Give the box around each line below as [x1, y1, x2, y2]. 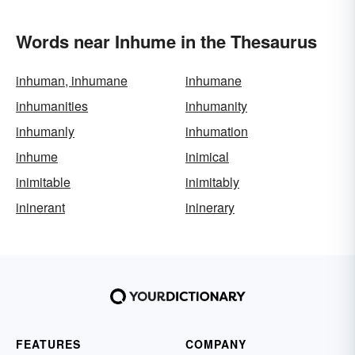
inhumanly [16, 122, 74, 140]
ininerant [16, 198, 65, 216]
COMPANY [185, 336, 246, 352]
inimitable [16, 173, 71, 191]
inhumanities [16, 97, 88, 115]
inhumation [185, 122, 248, 140]
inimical [185, 147, 229, 166]
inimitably [185, 173, 239, 191]
